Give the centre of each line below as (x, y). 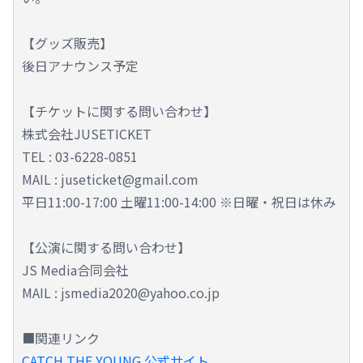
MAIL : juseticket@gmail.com (110, 179)
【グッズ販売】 (67, 43)
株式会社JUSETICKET (87, 134)
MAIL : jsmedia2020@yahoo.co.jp (121, 293)
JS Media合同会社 (75, 270)
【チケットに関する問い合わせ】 (119, 111)
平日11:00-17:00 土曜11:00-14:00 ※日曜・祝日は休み (179, 202)
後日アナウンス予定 (80, 66)
